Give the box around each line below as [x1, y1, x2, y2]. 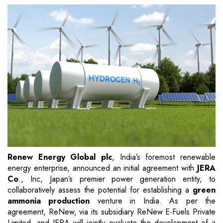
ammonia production [7, 195, 90, 207]
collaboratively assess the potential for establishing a [7, 184, 193, 196]
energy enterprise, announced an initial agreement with [7, 162, 197, 174]
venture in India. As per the [90, 195, 216, 207]
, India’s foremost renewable [112, 151, 216, 163]
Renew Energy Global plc [7, 151, 112, 163]
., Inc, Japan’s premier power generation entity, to [18, 173, 216, 185]
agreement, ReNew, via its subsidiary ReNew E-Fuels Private [7, 206, 216, 218]
